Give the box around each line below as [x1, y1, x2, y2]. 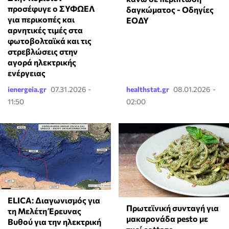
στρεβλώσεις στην [8, 47, 78, 57]
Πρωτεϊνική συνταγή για [126, 202, 219, 213]
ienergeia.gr [8, 85, 47, 94]
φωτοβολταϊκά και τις [8, 36, 91, 46]
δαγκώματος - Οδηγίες [126, 5, 214, 15]
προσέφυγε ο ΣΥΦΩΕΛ [8, 4, 95, 14]
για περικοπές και [8, 14, 75, 25]
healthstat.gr [126, 85, 169, 94]
